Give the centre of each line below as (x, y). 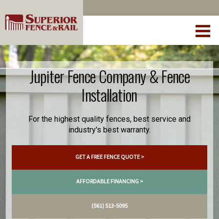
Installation (109, 95)
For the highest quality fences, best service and (109, 119)
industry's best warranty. (109, 130)
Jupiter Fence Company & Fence (109, 76)
